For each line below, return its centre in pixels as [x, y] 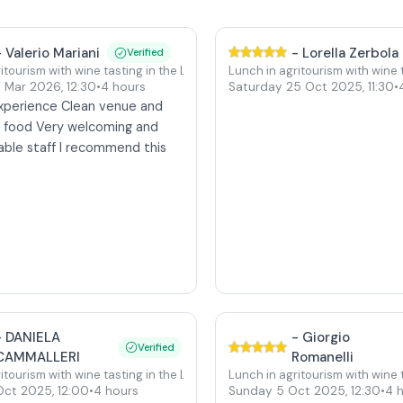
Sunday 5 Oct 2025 [287, 391]
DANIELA [33, 337]
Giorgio [326, 337]
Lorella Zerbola [350, 53]
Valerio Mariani [53, 53]
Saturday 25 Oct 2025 [295, 87]
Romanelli [322, 357]
